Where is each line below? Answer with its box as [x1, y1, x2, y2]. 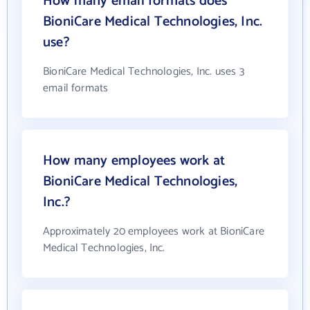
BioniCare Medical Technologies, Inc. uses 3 [43, 62, 244, 81]
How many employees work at [43, 149, 226, 172]
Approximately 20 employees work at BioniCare [43, 221, 264, 241]
